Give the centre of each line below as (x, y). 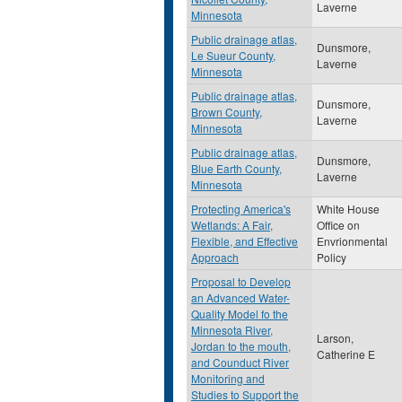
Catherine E (346, 354)
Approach (215, 257)
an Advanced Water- (240, 297)
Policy (332, 257)
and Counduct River (240, 362)
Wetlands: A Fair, (232, 225)
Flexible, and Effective (245, 241)
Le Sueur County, (233, 55)
